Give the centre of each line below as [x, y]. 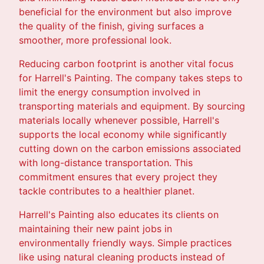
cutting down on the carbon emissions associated [130, 148]
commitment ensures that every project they [118, 176]
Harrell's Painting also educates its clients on [119, 214]
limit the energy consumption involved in [110, 92]
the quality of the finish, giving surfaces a [111, 26]
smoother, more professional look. [95, 40]
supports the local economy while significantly [123, 134]
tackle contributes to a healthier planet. [107, 191]
